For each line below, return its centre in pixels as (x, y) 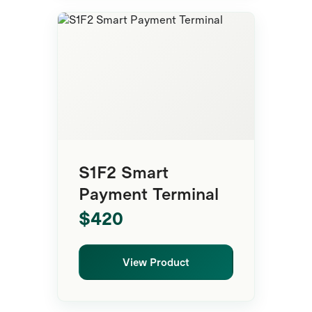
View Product (156, 262)
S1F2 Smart (124, 172)
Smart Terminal (203, 32)
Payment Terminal (149, 194)
